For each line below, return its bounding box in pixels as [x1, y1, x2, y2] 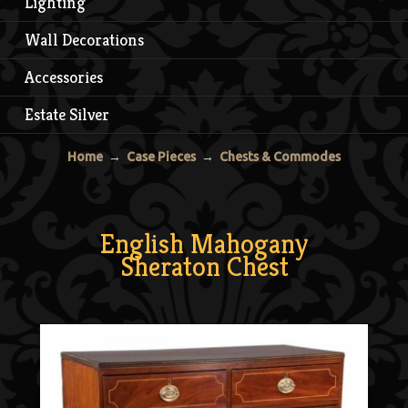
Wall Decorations [25, 28, 144, 50]
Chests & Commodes [219, 148, 341, 164]
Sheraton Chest [119, 249, 289, 284]
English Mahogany [100, 226, 308, 261]
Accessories [25, 66, 103, 87]
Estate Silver [25, 103, 109, 125]
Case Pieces [127, 148, 196, 164]
